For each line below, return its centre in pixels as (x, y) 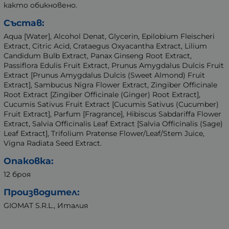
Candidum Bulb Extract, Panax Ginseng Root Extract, (98, 56)
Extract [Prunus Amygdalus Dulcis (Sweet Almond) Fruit (104, 75)
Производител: (42, 192)
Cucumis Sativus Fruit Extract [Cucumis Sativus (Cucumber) (111, 105)
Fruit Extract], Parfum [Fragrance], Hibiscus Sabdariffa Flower (112, 114)
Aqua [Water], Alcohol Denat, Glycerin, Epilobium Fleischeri (109, 37)
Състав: (24, 23)
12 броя (17, 175)
